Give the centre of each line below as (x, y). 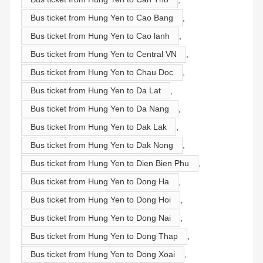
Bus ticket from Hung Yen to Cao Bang (102, 17)
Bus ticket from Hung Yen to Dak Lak (99, 127)
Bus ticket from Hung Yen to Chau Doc (102, 72)
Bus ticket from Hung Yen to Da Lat (96, 90)
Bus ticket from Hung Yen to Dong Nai (101, 218)
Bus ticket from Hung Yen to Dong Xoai (103, 254)
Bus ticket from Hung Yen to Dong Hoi (101, 199)
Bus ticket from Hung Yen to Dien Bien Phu (110, 163)
